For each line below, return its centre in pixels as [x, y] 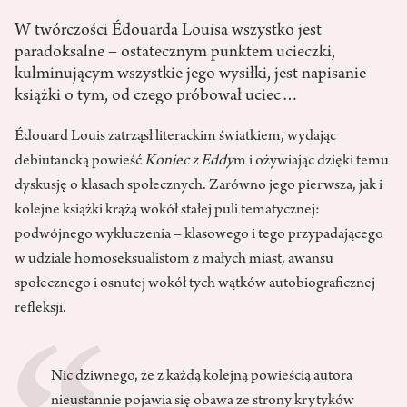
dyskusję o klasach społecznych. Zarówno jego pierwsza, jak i [199, 187]
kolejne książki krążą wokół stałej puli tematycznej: [167, 211]
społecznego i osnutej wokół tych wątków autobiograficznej [195, 285]
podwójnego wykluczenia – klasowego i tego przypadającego [199, 236]
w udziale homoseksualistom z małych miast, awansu [174, 260]
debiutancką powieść [79, 162]
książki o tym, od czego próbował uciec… [157, 97]
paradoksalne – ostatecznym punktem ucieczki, [175, 53]
